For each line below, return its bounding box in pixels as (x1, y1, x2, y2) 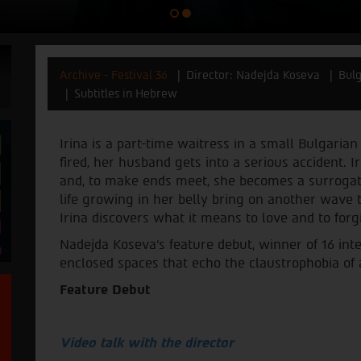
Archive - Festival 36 (60, 68, 168, 81)
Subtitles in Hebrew (74, 86, 177, 100)
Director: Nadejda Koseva (186, 68, 320, 81)
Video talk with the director (60, 334, 234, 351)
